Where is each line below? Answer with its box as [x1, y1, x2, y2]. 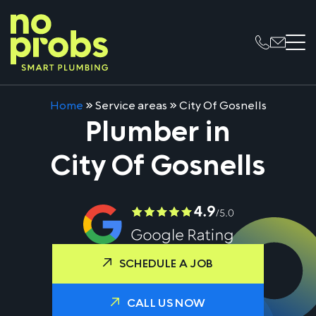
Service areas [95, 97, 167, 114]
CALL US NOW [126, 295, 206, 311]
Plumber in [85, 112, 231, 152]
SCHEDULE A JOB [119, 255, 214, 272]
